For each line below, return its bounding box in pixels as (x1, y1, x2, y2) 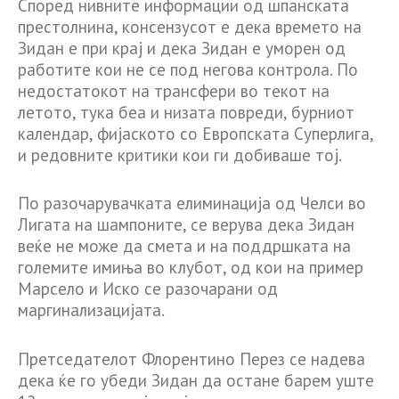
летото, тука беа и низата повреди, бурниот (18, 102, 354, 124)
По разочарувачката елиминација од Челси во (18, 192, 366, 215)
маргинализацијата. (18, 299, 165, 322)
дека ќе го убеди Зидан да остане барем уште (18, 369, 374, 391)
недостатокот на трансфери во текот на (18, 80, 330, 102)
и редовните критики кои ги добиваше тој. (18, 144, 342, 167)
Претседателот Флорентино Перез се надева (18, 347, 365, 370)
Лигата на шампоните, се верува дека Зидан (18, 214, 354, 236)
